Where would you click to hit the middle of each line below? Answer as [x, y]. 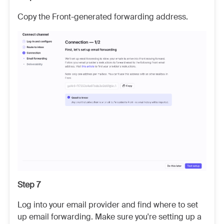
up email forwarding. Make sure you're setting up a [109, 217]
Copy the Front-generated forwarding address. [103, 17]
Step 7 [29, 185]
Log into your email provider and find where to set [108, 205]
